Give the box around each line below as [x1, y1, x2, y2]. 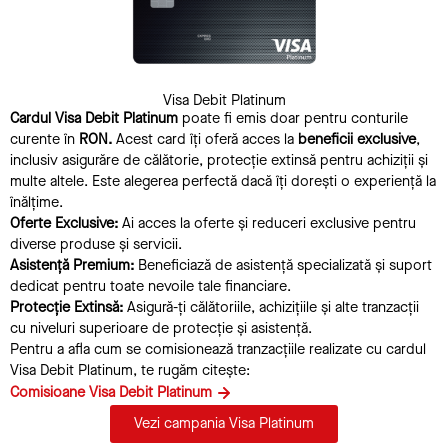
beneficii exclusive [298, 129, 416, 149]
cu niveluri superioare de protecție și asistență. [10, 318, 312, 338]
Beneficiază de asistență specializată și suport [134, 255, 432, 275]
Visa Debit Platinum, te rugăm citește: [10, 360, 250, 380]
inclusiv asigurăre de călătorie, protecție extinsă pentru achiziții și [10, 150, 428, 170]
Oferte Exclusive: [10, 213, 118, 233]
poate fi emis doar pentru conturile [182, 108, 408, 128]
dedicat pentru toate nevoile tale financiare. [10, 276, 291, 296]
